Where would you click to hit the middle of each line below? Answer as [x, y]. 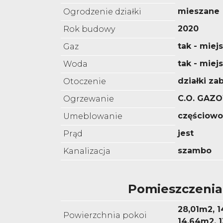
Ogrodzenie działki [102, 12]
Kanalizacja [87, 151]
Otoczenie [85, 82]
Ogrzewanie [89, 99]
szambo [195, 151]
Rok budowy [89, 29]
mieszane [199, 11]
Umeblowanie [93, 116]
